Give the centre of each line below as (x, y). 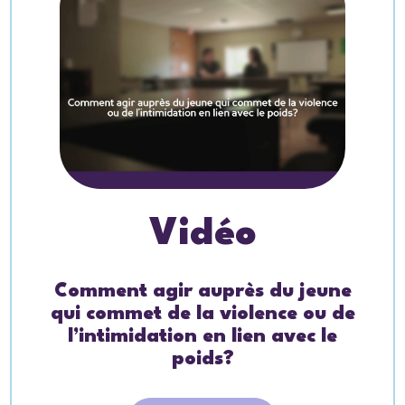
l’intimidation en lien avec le (202, 337)
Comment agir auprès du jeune (202, 292)
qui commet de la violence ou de (202, 315)
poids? (202, 360)
